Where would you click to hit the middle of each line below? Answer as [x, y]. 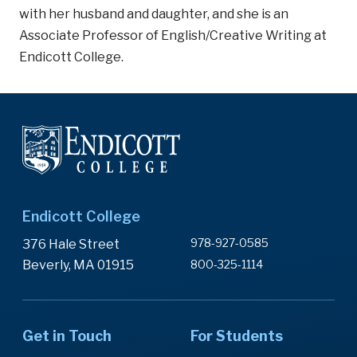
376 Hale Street [71, 244]
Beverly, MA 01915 [78, 265]
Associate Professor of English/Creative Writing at [173, 35]
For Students [237, 335]
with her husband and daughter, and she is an [154, 14]
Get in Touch [67, 335]
